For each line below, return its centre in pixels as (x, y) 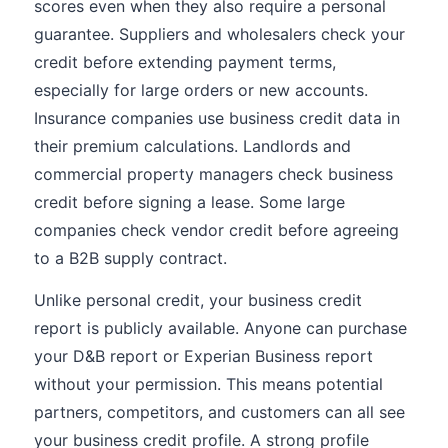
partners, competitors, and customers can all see (219, 412)
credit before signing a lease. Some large (189, 202)
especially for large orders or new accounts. (201, 90)
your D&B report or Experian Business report (203, 356)
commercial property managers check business (213, 174)
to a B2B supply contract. (130, 258)
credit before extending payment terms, (185, 62)
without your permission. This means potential (208, 384)
